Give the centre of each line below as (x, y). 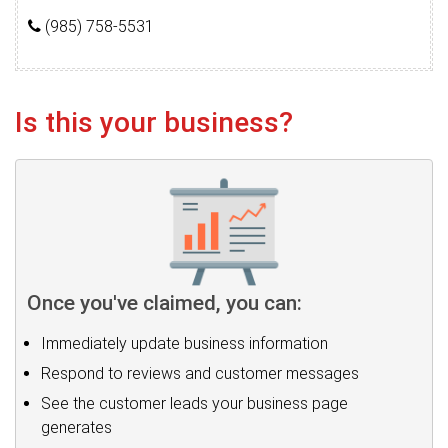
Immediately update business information (184, 343)
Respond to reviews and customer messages (200, 373)
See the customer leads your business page (194, 403)
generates (76, 427)
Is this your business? (154, 122)
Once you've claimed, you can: (164, 303)
